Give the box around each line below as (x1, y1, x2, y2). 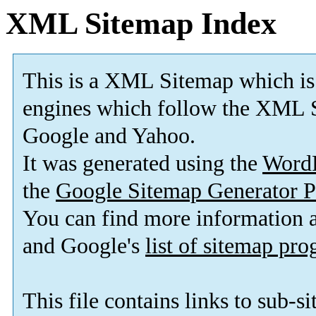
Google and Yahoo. (23, 123, 195, 149)
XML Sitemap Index (6, 6, 276, 41)
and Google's (23, 233, 145, 259)
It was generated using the (23, 151, 262, 176)
